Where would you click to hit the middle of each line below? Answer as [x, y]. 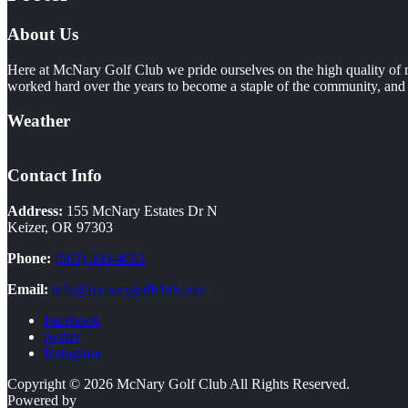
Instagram [72, 352]
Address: [37, 210]
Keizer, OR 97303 [60, 227]
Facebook [72, 320]
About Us [43, 35]
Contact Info [55, 175]
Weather [39, 121]
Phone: [29, 258]
